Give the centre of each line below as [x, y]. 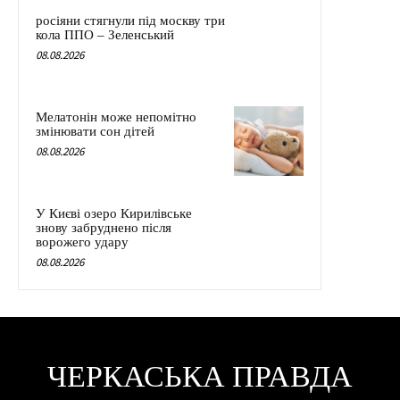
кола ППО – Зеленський [105, 34]
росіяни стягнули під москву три [130, 20]
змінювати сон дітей [95, 131]
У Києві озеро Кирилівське [114, 213]
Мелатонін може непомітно [116, 117]
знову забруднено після [104, 227]
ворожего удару [82, 242]
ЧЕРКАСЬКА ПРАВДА [200, 377]
